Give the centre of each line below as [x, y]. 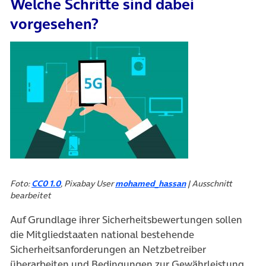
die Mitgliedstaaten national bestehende [102, 234]
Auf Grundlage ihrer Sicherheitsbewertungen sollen [126, 219]
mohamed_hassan [151, 183]
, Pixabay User [88, 183]
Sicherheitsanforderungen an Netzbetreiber [108, 249]
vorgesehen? [54, 23]
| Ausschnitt [209, 183]
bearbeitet [31, 195]
